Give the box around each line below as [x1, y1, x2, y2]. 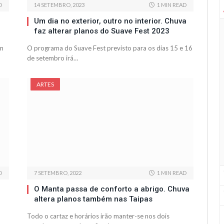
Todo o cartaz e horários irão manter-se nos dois [27, 212, 169, 220]
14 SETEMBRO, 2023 [34, 1, 84, 8]
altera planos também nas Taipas [34, 194, 152, 204]
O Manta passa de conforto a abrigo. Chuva [34, 184, 189, 194]
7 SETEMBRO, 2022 [34, 169, 81, 176]
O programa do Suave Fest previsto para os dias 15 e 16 [27, 44, 192, 52]
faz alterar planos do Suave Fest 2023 [34, 26, 169, 36]
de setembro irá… [27, 54, 78, 62]
